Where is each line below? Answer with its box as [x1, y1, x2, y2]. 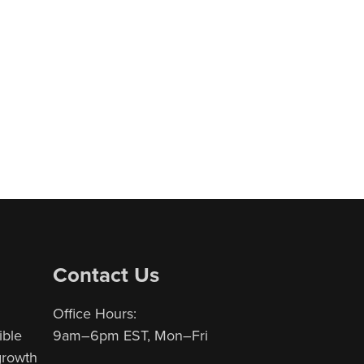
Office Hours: [53, 302, 137, 323]
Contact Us [53, 258, 160, 290]
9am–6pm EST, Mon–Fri [53, 324, 209, 345]
